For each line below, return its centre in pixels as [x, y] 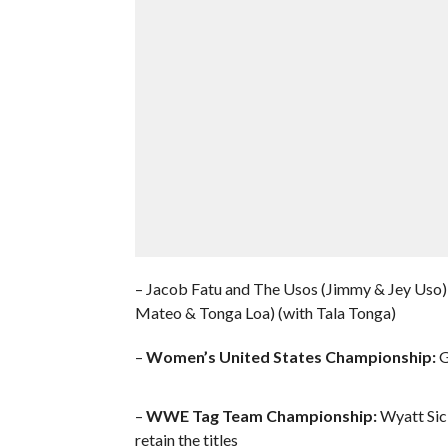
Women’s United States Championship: [290, 356]
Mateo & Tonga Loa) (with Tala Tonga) [265, 312]
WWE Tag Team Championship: [261, 415]
